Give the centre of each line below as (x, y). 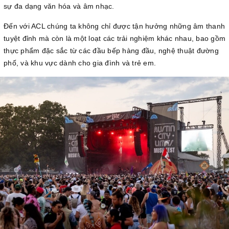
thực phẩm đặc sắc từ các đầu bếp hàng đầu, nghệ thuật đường (111, 50)
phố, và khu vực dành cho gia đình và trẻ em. (80, 63)
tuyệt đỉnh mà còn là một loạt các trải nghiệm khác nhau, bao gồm (114, 38)
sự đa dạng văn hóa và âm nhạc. (59, 6)
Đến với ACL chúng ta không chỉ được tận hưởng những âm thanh (114, 26)
